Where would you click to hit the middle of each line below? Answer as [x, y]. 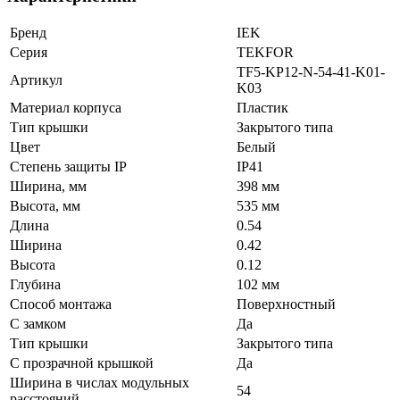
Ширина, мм [48, 187]
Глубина [35, 285]
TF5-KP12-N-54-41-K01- [311, 72]
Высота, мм [45, 206]
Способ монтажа [61, 304]
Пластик [262, 108]
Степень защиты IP [68, 167]
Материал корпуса [66, 108]
